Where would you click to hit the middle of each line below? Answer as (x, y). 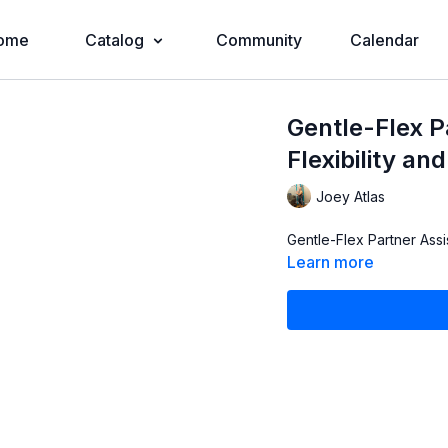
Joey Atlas (351, 196)
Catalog (114, 40)
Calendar (384, 40)
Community (258, 40)
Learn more (331, 262)
